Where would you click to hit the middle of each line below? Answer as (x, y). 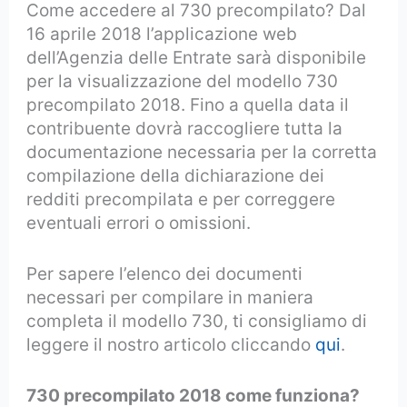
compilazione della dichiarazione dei (176, 175)
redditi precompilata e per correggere (181, 199)
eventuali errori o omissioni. (139, 223)
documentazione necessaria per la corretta (202, 152)
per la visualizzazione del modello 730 (183, 81)
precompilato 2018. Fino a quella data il (188, 104)
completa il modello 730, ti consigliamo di (197, 321)
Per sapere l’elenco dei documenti (165, 273)
